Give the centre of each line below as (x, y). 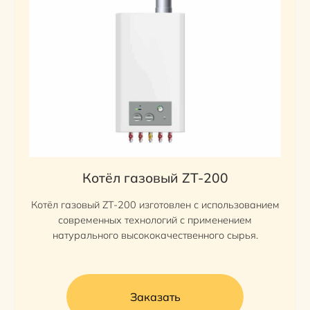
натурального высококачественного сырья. (155, 235)
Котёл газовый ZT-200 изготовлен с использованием (155, 205)
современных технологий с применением (155, 220)
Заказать (155, 297)
